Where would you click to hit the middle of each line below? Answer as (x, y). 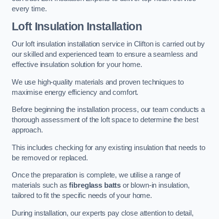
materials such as (41, 186)
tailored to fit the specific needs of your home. (82, 196)
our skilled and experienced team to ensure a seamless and (105, 55)
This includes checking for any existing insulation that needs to (109, 147)
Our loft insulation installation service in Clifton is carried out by (108, 44)
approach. (27, 130)
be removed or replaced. (50, 158)
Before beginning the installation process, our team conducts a (108, 110)
